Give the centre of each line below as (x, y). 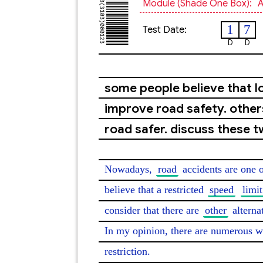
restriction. (127, 251)
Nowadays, (130, 169)
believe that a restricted (156, 190)
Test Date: (165, 30)
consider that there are (153, 210)
